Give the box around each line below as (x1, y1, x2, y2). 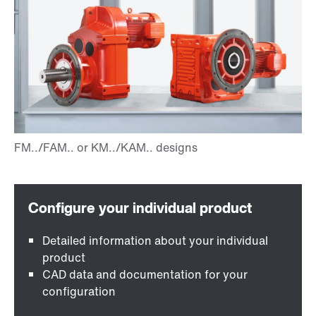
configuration (42, 283, 116, 300)
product (42, 249, 85, 267)
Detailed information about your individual (42, 232, 268, 250)
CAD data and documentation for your (42, 266, 248, 284)
